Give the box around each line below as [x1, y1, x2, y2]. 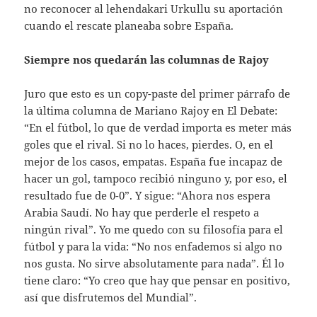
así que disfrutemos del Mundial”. [24, 290, 197, 305]
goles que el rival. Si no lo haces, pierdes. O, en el [24, 137, 274, 152]
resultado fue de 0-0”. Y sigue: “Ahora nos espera [24, 188, 271, 203]
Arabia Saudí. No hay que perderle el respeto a [24, 205, 260, 220]
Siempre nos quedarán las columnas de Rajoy [24, 52, 270, 67]
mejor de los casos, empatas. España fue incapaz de [24, 154, 283, 169]
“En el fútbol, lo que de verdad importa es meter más [24, 120, 292, 135]
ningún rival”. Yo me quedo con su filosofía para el [24, 222, 284, 237]
